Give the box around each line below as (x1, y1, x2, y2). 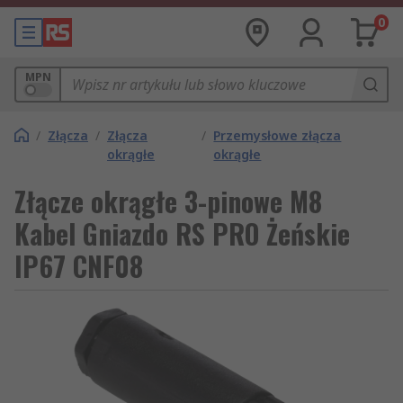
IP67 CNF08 (14, 246, 143, 286)
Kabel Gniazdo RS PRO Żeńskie (14, 213, 350, 254)
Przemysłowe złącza (213, 127, 342, 144)
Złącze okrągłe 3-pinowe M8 (14, 181, 322, 221)
